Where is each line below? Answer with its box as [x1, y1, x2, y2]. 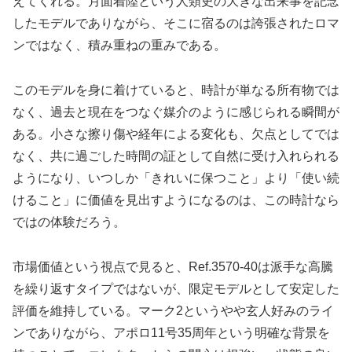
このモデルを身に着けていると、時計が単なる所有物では [13, 82, 339, 97]
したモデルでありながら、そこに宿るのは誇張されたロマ [13, 16, 339, 30]
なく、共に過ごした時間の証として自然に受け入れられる [13, 148, 339, 163]
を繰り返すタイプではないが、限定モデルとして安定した [13, 281, 339, 295]
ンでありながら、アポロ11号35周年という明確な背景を [13, 325, 330, 339]
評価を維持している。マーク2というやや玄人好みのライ [13, 303, 334, 317]
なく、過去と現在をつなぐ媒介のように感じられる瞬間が [13, 104, 339, 119]
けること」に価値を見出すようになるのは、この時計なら [13, 192, 339, 207]
